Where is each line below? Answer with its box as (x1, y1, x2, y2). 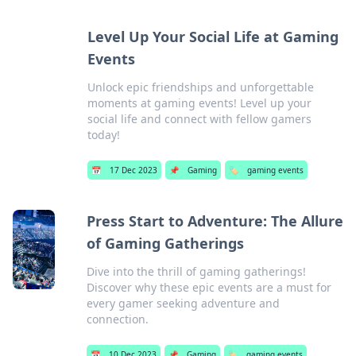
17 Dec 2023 (109, 164, 157, 176)
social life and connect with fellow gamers (87, 111, 311, 126)
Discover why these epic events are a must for (86, 280, 331, 295)
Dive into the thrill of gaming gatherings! (86, 264, 306, 279)
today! (87, 127, 120, 142)
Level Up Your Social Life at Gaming (87, 27, 339, 46)
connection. (86, 311, 149, 327)
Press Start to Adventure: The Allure (86, 211, 343, 230)
